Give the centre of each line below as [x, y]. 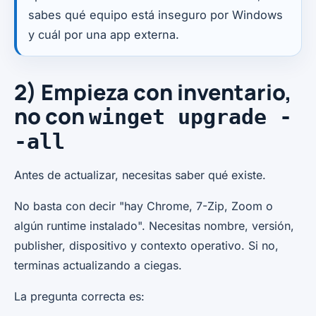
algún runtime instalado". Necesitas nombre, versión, [154, 225]
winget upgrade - [190, 116]
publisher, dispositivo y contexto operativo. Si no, [146, 245]
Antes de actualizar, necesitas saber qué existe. [140, 175]
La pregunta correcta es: [79, 296]
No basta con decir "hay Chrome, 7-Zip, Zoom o [144, 206]
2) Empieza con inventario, [153, 92]
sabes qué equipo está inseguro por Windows [156, 14]
